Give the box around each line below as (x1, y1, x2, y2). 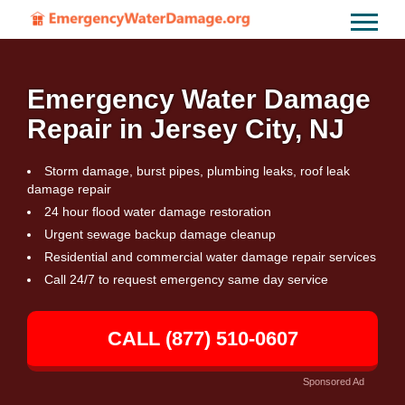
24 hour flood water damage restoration (44, 204, 271, 219)
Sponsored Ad (303, 376, 364, 387)
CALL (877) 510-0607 (107, 327, 298, 350)
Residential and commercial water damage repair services (44, 250, 376, 264)
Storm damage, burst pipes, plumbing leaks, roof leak (44, 164, 350, 178)
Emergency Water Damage (27, 84, 371, 114)
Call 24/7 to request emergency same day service (44, 272, 328, 287)
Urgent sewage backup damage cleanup (44, 227, 276, 241)
